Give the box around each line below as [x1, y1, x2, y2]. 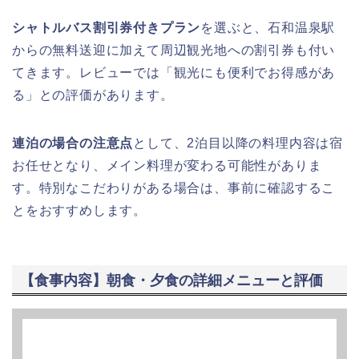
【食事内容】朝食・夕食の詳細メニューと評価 [20, 272, 323, 289]
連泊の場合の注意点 [12, 136, 134, 151]
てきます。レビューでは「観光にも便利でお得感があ [12, 66, 336, 80]
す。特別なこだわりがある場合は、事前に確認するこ [12, 181, 336, 196]
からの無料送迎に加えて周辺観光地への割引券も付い [12, 43, 336, 58]
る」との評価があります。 [12, 88, 174, 103]
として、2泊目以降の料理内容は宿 [133, 136, 344, 151]
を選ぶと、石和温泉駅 [200, 21, 336, 35]
